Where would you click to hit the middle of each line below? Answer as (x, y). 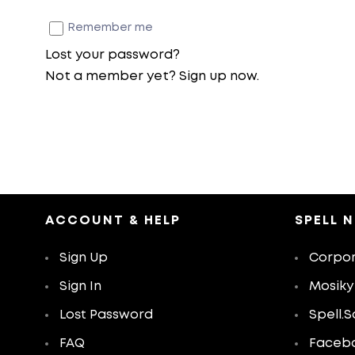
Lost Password (106, 315)
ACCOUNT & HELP (113, 221)
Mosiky (331, 286)
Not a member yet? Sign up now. (152, 76)
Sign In (80, 286)
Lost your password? (113, 55)
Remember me (110, 28)
